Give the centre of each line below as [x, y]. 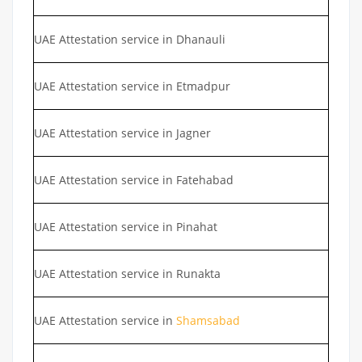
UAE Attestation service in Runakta [127, 273]
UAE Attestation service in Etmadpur [132, 86]
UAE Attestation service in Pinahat [126, 226]
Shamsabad [208, 320]
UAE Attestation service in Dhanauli [130, 39]
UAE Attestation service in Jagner [122, 133]
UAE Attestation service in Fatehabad [134, 179]
